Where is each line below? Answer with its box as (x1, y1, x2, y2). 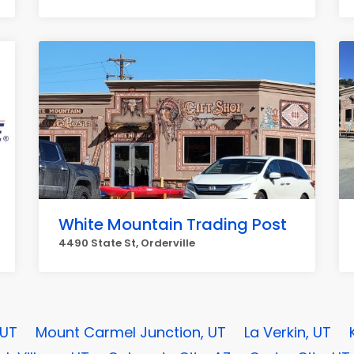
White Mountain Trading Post (58, 213, 287, 235)
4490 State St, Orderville (58, 235, 195, 250)
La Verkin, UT (244, 322, 331, 342)
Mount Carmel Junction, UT (36, 322, 226, 342)
